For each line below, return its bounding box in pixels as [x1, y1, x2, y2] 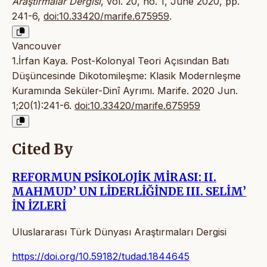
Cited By [12, 140, 73, 159]
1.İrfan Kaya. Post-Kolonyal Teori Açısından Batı [12, 55, 229, 67]
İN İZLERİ [12, 198, 66, 213]
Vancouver [12, 40, 61, 52]
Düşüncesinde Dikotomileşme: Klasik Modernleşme [12, 70, 241, 82]
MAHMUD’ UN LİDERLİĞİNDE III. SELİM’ [12, 184, 246, 198]
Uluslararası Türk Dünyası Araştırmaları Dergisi [12, 225, 226, 238]
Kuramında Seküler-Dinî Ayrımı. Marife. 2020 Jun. [12, 85, 238, 97]
